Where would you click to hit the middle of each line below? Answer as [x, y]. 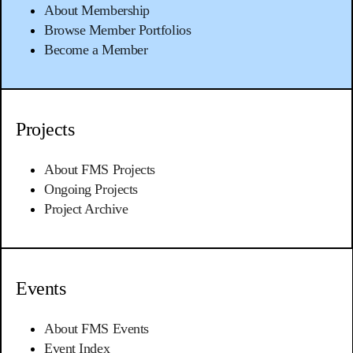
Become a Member [96, 49]
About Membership [97, 10]
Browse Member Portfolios [118, 30]
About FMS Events [97, 328]
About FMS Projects [100, 169]
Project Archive [86, 208]
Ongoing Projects [91, 189]
